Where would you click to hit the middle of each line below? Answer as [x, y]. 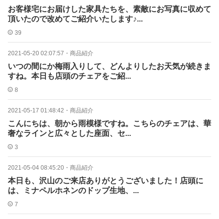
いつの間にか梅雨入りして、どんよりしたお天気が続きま [109, 66]
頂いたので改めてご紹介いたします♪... [75, 19]
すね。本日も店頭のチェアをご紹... [69, 76]
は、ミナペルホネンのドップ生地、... [73, 190]
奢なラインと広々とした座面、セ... [69, 133]
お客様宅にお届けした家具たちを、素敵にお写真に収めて [109, 9]
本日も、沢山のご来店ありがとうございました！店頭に [106, 181]
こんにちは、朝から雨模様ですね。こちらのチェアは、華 [109, 123]
